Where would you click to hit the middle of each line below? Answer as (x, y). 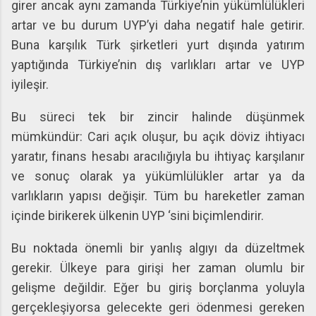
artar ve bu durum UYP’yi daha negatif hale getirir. (158, 25)
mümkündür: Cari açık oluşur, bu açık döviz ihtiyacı (158, 136)
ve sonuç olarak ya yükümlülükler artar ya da (158, 176)
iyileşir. (30, 84)
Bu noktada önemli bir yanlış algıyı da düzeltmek (158, 248)
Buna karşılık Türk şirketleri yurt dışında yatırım (158, 45)
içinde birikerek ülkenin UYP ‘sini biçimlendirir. (138, 215)
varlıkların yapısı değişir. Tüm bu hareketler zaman (158, 196)
